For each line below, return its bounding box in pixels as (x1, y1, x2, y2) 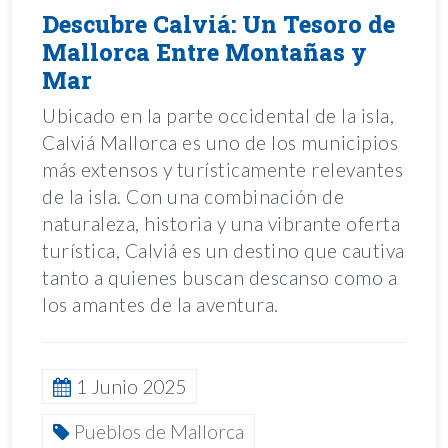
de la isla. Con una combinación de (42, 184, 344, 208)
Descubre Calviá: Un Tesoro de (42, 7, 395, 39)
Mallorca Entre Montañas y (42, 35, 367, 67)
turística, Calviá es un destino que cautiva (42, 238, 405, 262)
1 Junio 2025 (76, 374, 186, 398)
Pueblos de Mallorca (74, 419, 244, 443)
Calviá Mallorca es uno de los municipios (42, 130, 398, 154)
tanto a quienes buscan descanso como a (42, 265, 397, 289)
